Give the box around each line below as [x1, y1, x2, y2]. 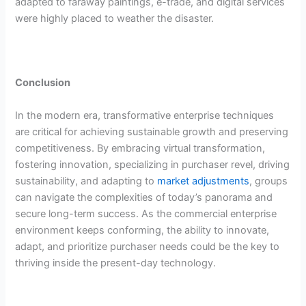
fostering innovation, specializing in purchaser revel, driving [15, 158, 290, 171]
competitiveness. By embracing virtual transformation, [15, 141, 266, 154]
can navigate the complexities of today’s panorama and [15, 191, 273, 204]
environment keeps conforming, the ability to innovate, [15, 223, 270, 236]
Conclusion [15, 76, 71, 89]
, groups [249, 174, 288, 187]
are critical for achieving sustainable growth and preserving [15, 125, 289, 138]
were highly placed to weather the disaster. [15, 12, 214, 25]
